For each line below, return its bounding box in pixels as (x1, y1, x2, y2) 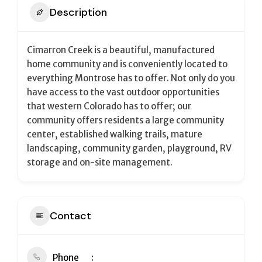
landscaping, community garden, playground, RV (27, 143, 232, 154)
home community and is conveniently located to (27, 58, 227, 70)
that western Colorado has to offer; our (27, 101, 191, 112)
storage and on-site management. (27, 157, 173, 168)
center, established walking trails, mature (27, 129, 202, 140)
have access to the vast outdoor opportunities (27, 87, 219, 98)
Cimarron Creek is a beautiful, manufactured (27, 44, 215, 56)
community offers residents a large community (27, 115, 224, 126)
